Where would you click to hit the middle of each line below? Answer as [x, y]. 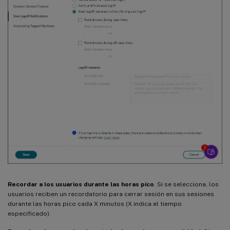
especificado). [29, 214]
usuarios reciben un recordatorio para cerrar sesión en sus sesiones [111, 194]
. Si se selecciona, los [186, 185]
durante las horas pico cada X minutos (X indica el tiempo [95, 204]
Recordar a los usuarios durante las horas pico [81, 185]
